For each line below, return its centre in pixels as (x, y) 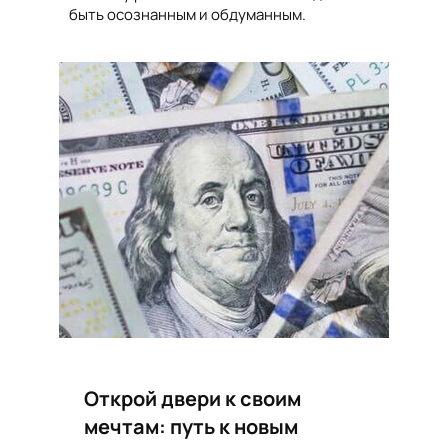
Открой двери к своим (192, 398)
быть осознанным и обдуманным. (187, 14)
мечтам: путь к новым (191, 426)
